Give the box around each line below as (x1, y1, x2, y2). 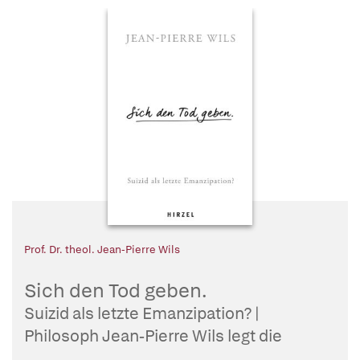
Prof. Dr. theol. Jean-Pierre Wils (24, 243, 180, 257)
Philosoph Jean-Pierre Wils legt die (24, 325, 282, 347)
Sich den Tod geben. (24, 278, 207, 304)
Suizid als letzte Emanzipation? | (24, 303, 260, 325)
